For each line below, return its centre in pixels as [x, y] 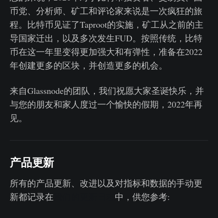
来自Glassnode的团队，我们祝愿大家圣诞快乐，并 [107, 90]
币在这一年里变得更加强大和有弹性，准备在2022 [106, 51]
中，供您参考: [142, 196]
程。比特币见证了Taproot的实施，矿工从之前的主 [107, 24]
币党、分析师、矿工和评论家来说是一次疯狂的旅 [106, 10]
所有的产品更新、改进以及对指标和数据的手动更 [106, 183]
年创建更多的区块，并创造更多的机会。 [89, 65]
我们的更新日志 [84, 196]
